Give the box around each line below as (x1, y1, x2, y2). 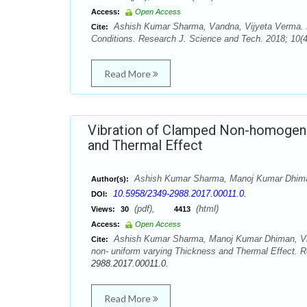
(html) (193, 204, 219, 214)
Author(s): (91, 175, 129, 183)
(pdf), (132, 204, 174, 214)
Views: (91, 205, 115, 213)
